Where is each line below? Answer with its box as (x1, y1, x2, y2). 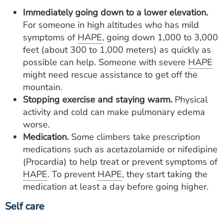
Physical (172, 94, 208, 106)
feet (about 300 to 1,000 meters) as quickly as (23, 44, 211, 56)
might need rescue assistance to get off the (23, 69, 198, 81)
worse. (23, 118, 50, 130)
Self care (5, 200, 44, 213)
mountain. (23, 81, 62, 93)
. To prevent (47, 168, 98, 180)
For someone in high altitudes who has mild (23, 19, 199, 31)
